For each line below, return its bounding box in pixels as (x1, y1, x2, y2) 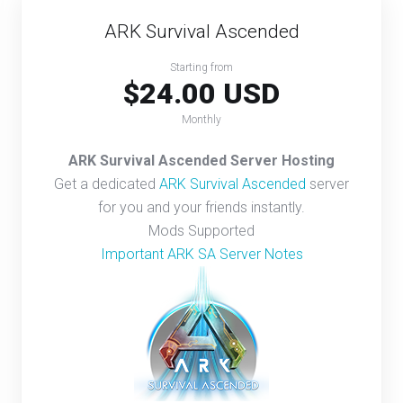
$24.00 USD (123, 76, 280, 111)
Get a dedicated (54, 175, 159, 193)
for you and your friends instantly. (98, 198, 305, 216)
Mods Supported (148, 221, 255, 239)
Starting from (170, 60, 233, 74)
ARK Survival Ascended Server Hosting (68, 151, 335, 169)
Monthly (182, 112, 221, 126)
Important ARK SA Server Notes (100, 245, 303, 263)
